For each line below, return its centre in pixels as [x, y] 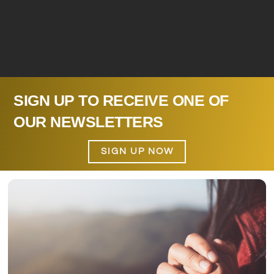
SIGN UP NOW [137, 152]
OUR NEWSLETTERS [88, 122]
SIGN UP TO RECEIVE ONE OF [121, 101]
